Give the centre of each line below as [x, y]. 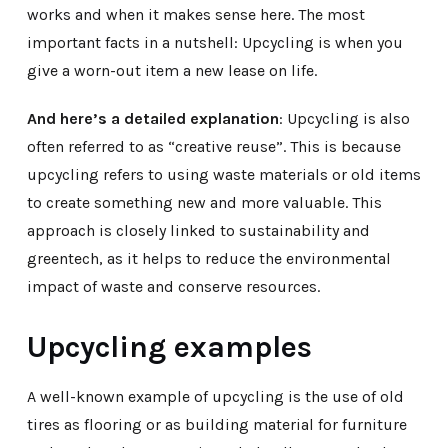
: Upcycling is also [344, 118]
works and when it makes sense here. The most [195, 14]
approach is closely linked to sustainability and [198, 230]
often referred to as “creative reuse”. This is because [213, 146]
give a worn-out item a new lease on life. [171, 70]
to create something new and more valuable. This [204, 202]
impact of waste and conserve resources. [173, 286]
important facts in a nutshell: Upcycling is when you [214, 42]
